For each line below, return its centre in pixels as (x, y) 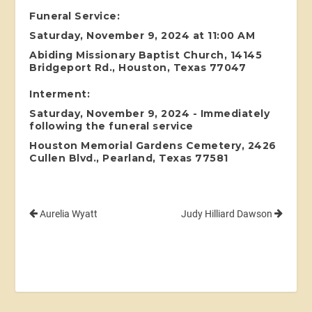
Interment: (60, 94)
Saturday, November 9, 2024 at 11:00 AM (142, 35)
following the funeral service (111, 126)
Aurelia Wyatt (68, 213)
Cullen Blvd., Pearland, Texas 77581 (129, 158)
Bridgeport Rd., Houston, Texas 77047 (138, 67)
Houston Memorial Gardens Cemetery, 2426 (153, 145)
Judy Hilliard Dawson (227, 213)
